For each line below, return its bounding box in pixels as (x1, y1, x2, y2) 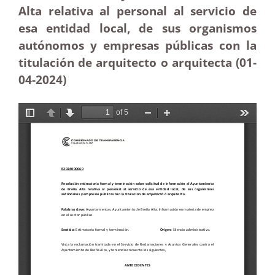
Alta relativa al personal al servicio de (18, 3, 257, 18)
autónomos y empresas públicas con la (18, 37, 257, 53)
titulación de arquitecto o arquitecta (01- (18, 55, 257, 70)
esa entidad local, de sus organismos (18, 20, 257, 36)
